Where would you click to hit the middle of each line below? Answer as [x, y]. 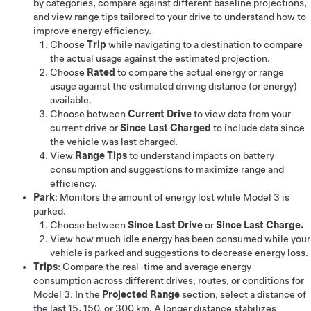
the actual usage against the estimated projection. [160, 59]
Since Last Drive [165, 225]
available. [71, 100]
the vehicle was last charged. [114, 142]
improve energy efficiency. [92, 31]
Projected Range [141, 295]
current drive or [85, 128]
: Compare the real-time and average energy [154, 267]
